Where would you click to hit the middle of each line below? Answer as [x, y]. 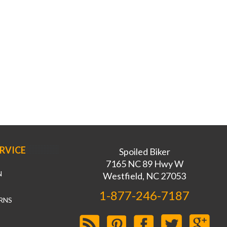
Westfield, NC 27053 [145, 176]
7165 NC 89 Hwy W [144, 164]
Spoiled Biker [144, 152]
